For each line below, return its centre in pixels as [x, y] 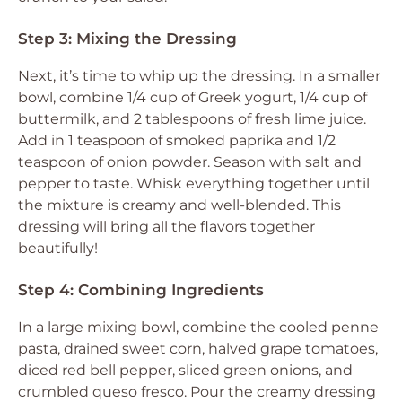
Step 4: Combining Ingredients [141, 290]
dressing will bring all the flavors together [166, 227]
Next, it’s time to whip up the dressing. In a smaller [199, 76]
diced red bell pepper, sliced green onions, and [185, 370]
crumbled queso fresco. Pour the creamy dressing [197, 392]
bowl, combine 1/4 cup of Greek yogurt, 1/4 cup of [192, 97]
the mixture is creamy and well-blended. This [179, 205]
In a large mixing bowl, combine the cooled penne [198, 327]
